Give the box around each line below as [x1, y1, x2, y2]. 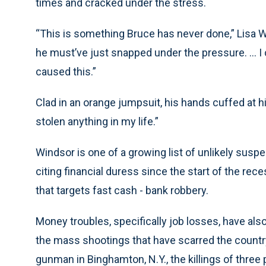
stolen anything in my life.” [36, 115, 159, 128]
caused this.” [36, 65, 96, 78]
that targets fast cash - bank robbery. [36, 184, 208, 197]
